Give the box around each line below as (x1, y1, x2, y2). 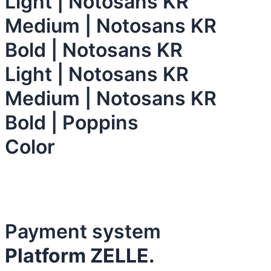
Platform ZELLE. (5, 244, 155, 267)
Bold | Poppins (5, 111, 139, 134)
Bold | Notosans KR (5, 38, 183, 62)
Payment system (5, 220, 161, 243)
